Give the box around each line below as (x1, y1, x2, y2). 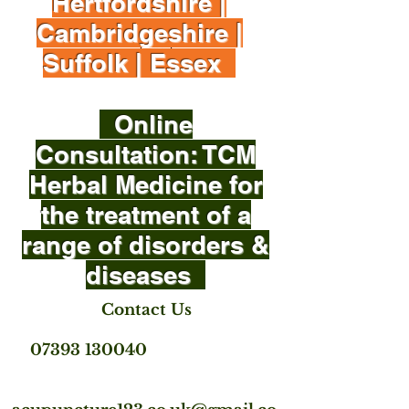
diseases (86, 260, 205, 289)
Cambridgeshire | (36, 18, 243, 47)
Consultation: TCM (36, 140, 256, 169)
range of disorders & (22, 230, 269, 259)
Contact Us (101, 300, 192, 320)
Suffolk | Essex (43, 48, 236, 78)
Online (99, 110, 193, 139)
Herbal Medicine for (28, 170, 263, 199)
